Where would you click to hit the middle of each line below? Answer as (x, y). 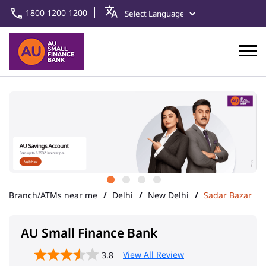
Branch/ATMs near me (53, 195)
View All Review (153, 255)
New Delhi (168, 195)
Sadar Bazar (228, 195)
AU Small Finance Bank (89, 233)
